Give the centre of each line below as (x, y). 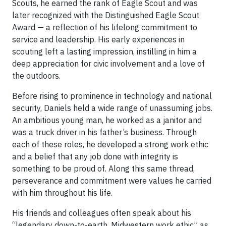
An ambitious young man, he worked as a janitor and (107, 120)
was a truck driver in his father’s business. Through (104, 132)
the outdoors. (36, 75)
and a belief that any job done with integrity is (95, 156)
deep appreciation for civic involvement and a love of (108, 63)
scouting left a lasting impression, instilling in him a (104, 51)
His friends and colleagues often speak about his (102, 213)
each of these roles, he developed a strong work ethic (110, 144)
